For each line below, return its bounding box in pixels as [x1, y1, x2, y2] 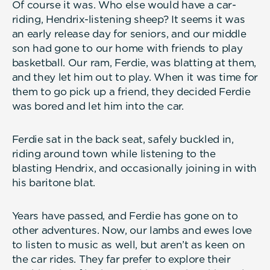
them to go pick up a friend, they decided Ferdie [11, 85, 251, 98]
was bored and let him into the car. [11, 99, 184, 112]
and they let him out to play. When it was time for [11, 71, 258, 83]
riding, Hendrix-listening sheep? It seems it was [11, 13, 245, 25]
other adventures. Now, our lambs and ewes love [11, 224, 253, 236]
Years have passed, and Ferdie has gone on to [11, 209, 238, 222]
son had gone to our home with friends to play [11, 42, 243, 54]
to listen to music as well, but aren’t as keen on [11, 238, 245, 251]
